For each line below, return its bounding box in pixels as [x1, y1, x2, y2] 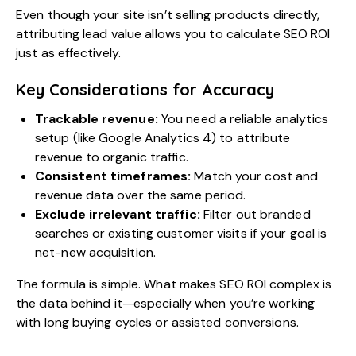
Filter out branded [199, 206, 311, 223]
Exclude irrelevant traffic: [35, 206, 200, 223]
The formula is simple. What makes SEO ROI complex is [16, 276, 332, 293]
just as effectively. [16, 44, 121, 62]
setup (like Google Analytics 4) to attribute [35, 130, 291, 147]
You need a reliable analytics [157, 110, 328, 128]
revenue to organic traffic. [35, 149, 188, 166]
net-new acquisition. [35, 244, 156, 261]
